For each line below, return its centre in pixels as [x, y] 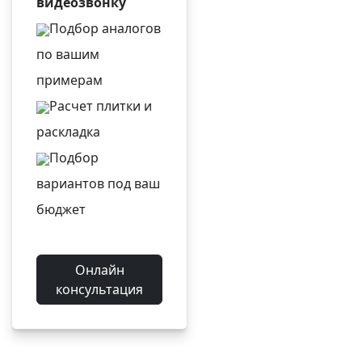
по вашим [68, 54]
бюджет [61, 209]
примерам [70, 80]
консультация [100, 289]
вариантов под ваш [99, 183]
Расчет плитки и [101, 106]
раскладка [69, 132]
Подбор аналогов [105, 28]
